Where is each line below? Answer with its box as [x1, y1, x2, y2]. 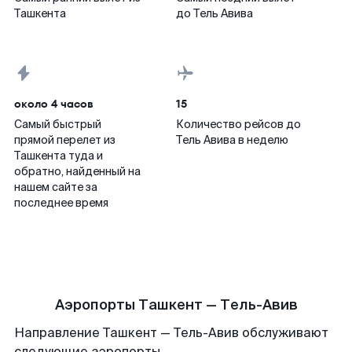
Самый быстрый [14, 117, 101, 131]
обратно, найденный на [14, 164, 141, 178]
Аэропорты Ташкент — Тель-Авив [54, 295, 298, 314]
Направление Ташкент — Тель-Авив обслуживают [14, 324, 328, 341]
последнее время [14, 196, 108, 210]
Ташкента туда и [14, 148, 103, 163]
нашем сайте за [14, 180, 97, 194]
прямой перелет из [14, 133, 115, 147]
